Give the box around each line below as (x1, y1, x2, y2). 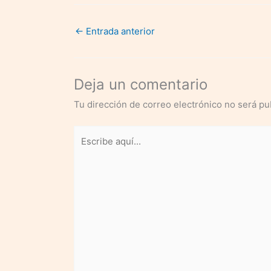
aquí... (73, 144, 99, 156)
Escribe (73, 128, 105, 140)
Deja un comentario (74, 75, 207, 93)
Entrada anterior (83, 25, 155, 37)
